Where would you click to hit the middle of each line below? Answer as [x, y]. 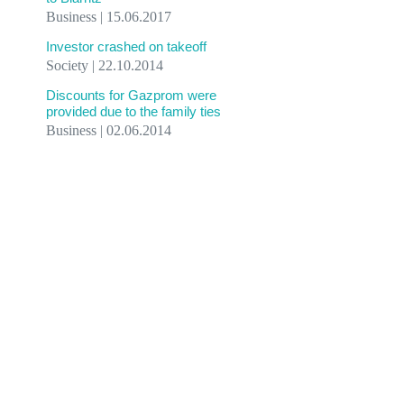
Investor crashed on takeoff [126, 46]
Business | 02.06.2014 [109, 130]
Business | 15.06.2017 [109, 17]
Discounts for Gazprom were [131, 95]
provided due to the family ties [133, 111]
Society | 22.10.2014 [105, 65]
